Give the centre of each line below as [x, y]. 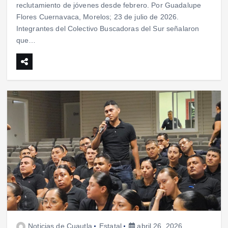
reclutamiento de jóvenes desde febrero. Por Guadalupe [109, 5]
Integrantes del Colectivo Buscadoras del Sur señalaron [108, 29]
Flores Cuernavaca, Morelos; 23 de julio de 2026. [97, 17]
